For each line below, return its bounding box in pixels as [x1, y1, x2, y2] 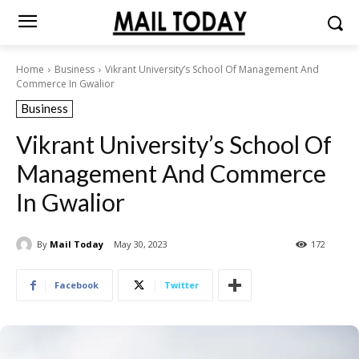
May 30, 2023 [114, 238, 167, 251]
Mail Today [50, 237, 103, 250]
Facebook [54, 279, 99, 292]
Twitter [164, 279, 199, 292]
